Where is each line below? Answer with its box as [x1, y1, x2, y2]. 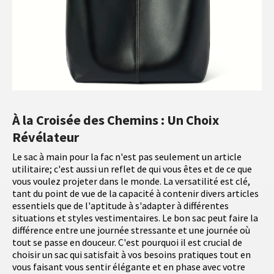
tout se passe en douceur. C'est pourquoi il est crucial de [12, 236, 242, 249]
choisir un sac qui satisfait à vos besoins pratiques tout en [12, 248, 251, 261]
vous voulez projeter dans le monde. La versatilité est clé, [12, 175, 250, 188]
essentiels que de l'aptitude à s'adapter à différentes [12, 199, 229, 212]
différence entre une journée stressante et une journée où [12, 224, 250, 237]
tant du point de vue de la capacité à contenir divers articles [12, 187, 259, 200]
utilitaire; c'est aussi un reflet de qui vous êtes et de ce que [12, 163, 252, 176]
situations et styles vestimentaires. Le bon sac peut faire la [12, 212, 258, 224]
